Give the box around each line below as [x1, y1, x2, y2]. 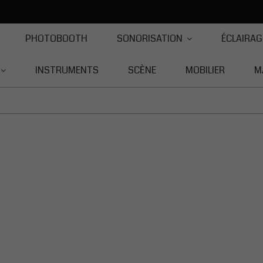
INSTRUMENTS [35, 63, 99, 77]
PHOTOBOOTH [25, 32, 87, 45]
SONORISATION [116, 32, 183, 45]
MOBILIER [186, 63, 225, 77]
